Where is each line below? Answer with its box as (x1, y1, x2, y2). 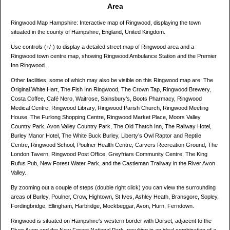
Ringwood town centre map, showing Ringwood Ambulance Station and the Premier (11, 53, 217, 60)
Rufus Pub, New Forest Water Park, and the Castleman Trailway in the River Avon (11, 160, 215, 167)
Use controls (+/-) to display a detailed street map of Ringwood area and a (11, 44, 194, 50)
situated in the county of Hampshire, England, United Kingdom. (11, 29, 165, 35)
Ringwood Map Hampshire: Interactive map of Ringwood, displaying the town (11, 20, 201, 26)
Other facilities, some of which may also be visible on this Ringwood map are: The (11, 77, 213, 84)
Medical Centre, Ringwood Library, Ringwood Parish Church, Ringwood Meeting (11, 105, 208, 111)
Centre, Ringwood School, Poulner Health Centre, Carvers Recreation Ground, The (11, 142, 218, 148)
